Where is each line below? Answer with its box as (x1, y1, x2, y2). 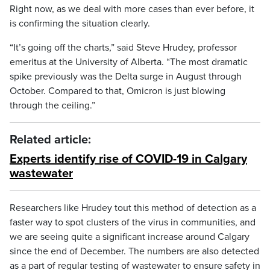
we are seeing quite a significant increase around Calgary (10, 231, 250, 243)
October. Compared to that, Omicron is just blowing (10, 85, 225, 97)
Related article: (10, 133, 91, 147)
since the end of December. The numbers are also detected (10, 245, 259, 257)
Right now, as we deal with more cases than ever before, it (10, 3, 254, 15)
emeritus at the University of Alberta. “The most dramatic (10, 56, 248, 68)
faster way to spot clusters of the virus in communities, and (10, 216, 256, 228)
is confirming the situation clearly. (10, 17, 150, 30)
